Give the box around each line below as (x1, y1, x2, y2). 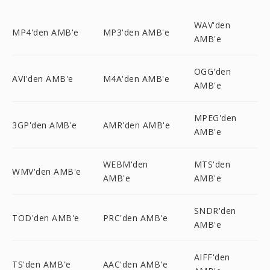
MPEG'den (193, 112, 237, 124)
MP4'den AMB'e (12, 26, 79, 38)
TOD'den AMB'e (12, 212, 80, 224)
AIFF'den (193, 251, 230, 263)
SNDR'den (193, 205, 236, 216)
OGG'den (193, 66, 231, 77)
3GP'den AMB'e (12, 119, 77, 131)
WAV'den (193, 19, 231, 31)
